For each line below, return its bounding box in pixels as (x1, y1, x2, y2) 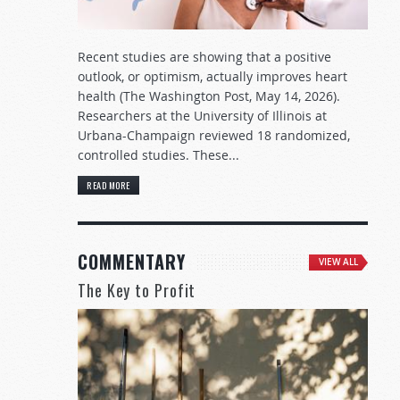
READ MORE (87, 177, 130, 192)
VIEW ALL (319, 255, 358, 268)
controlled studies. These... (78, 146, 239, 163)
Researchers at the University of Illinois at (78, 106, 327, 124)
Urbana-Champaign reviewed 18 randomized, (78, 126, 350, 144)
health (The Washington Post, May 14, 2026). (78, 87, 340, 104)
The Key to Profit (78, 278, 196, 302)
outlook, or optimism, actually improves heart (78, 67, 347, 85)
